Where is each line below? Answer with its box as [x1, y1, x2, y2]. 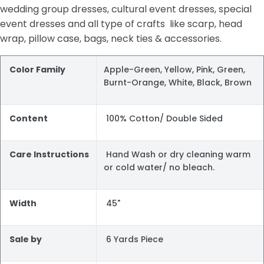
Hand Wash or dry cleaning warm [104, 148, 250, 161]
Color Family [8, 64, 67, 76]
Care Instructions [8, 148, 89, 161]
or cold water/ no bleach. [104, 161, 214, 174]
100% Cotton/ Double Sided [104, 113, 223, 125]
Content [8, 113, 48, 125]
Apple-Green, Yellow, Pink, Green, [104, 64, 245, 76]
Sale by [8, 233, 44, 246]
